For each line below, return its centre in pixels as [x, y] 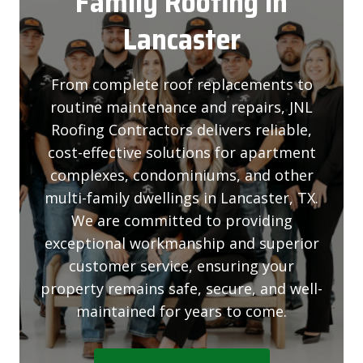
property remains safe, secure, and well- [181, 288]
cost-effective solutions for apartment [181, 152]
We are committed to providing [181, 220]
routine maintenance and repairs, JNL [181, 107]
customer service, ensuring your [181, 265]
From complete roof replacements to [181, 84]
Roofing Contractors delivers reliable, [181, 129]
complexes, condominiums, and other [181, 175]
